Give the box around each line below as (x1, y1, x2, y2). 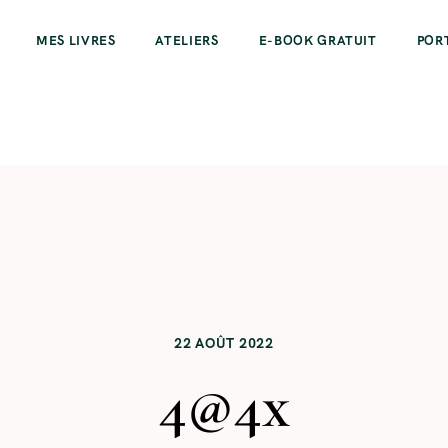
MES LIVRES (35, 32, 116, 49)
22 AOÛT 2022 (174, 333, 274, 352)
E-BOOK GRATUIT (258, 32, 377, 49)
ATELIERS (155, 32, 219, 49)
